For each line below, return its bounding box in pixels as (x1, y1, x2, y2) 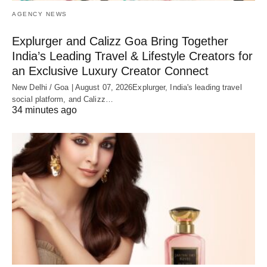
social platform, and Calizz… (12, 94, 113, 104)
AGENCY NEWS (12, 10, 67, 17)
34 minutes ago (12, 104, 77, 115)
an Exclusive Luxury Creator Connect (12, 64, 209, 77)
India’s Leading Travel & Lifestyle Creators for (12, 49, 253, 63)
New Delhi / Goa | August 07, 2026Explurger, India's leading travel (12, 82, 242, 92)
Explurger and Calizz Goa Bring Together (12, 34, 228, 48)
